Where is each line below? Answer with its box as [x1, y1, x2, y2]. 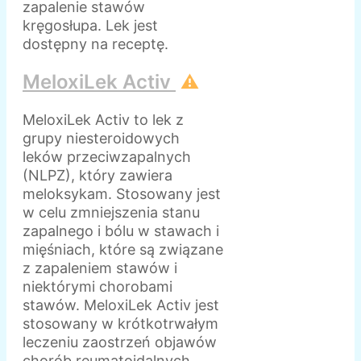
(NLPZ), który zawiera [23, 167, 172, 185]
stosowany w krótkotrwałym [23, 315, 218, 333]
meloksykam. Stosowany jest [23, 185, 221, 203]
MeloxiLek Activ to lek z [23, 111, 184, 129]
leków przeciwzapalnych [23, 148, 191, 166]
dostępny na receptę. [23, 35, 168, 53]
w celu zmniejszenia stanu [23, 204, 200, 222]
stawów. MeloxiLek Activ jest [23, 297, 219, 314]
